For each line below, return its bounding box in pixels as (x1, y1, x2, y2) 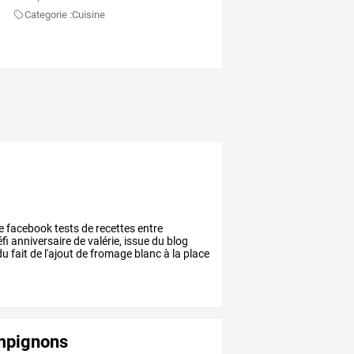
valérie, (85, 235, 122, 248)
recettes (93, 222, 136, 235)
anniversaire (9, 235, 72, 248)
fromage (88, 247, 133, 261)
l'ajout (42, 247, 74, 261)
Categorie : (24, 9, 73, 21)
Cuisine (72, 9, 106, 21)
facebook (4, 222, 53, 235)
